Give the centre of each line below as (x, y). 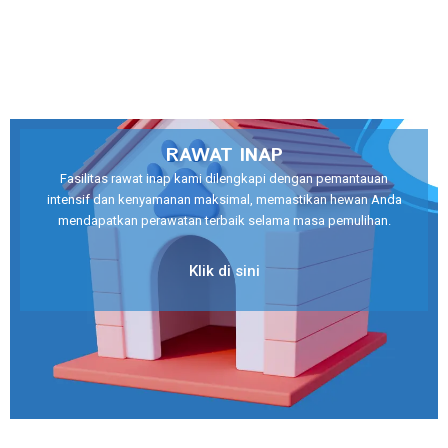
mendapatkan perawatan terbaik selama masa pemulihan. (224, 221)
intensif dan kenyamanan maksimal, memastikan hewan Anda (224, 200)
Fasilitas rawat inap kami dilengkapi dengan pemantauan (224, 179)
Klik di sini (224, 271)
